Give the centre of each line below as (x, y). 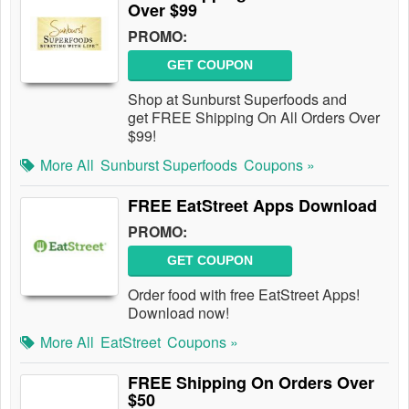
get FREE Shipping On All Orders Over (254, 117)
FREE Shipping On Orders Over (251, 383)
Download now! (178, 313)
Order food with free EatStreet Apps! (244, 294)
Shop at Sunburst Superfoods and (237, 99)
